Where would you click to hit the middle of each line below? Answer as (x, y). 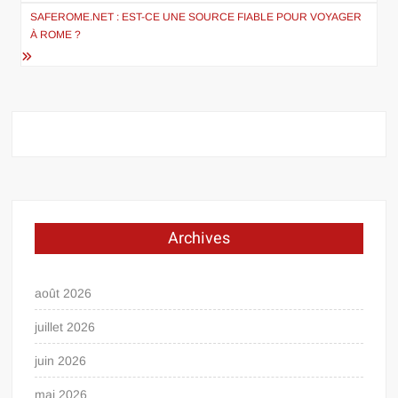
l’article (54, 28)
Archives (199, 238)
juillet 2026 (65, 326)
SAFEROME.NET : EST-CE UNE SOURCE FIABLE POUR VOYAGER (196, 16)
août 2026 (64, 293)
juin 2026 (61, 360)
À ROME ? (56, 34)
